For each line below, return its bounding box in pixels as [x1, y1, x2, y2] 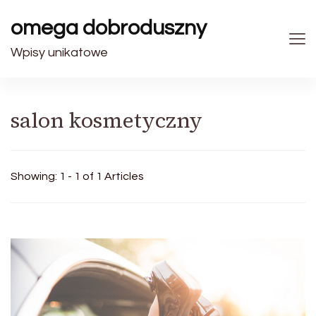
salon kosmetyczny [11, 106, 202, 135]
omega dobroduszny [11, 17, 207, 39]
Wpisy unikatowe [11, 46, 108, 59]
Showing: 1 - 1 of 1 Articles [11, 171, 144, 182]
